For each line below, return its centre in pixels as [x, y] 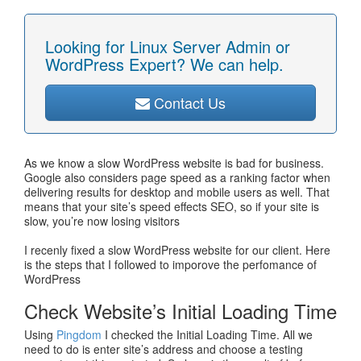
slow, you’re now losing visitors [102, 221]
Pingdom [79, 334]
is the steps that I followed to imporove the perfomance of [170, 264]
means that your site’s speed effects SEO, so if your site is [172, 206]
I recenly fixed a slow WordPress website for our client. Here [177, 250]
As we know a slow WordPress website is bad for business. [174, 163]
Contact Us [188, 102]
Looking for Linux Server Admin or [168, 46]
